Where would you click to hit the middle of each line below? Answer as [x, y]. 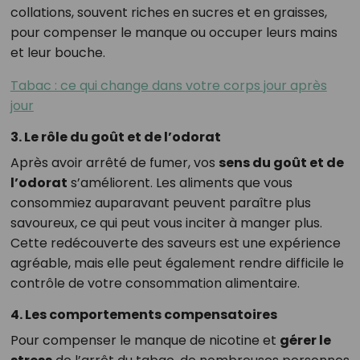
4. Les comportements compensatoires [143, 315]
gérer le [305, 341]
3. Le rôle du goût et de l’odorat [115, 137]
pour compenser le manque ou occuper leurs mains [174, 33]
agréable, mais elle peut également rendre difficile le [177, 264]
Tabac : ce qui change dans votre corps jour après [168, 86]
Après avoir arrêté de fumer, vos [114, 163]
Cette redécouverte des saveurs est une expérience [175, 243]
